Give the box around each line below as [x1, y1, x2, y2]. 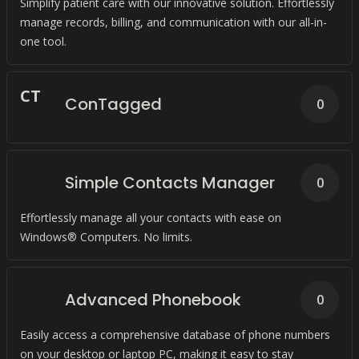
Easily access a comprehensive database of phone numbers [20, 327, 330, 342]
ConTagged [65, 93, 162, 115]
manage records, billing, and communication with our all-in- [20, 14, 327, 30]
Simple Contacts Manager [65, 171, 275, 194]
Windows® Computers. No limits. [20, 229, 192, 244]
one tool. [20, 34, 67, 49]
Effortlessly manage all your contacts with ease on [20, 210, 281, 225]
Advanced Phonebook [65, 288, 241, 311]
